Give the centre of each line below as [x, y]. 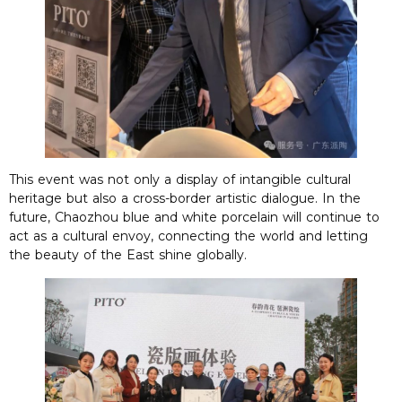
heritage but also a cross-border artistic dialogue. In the [185, 199]
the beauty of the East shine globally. [128, 255]
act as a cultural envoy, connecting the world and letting [188, 236]
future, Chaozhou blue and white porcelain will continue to [194, 218]
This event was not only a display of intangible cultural [180, 180]
